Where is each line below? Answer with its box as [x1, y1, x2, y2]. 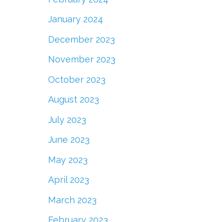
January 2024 [48, 14, 103, 25]
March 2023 [48, 194, 97, 205]
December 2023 [48, 34, 115, 45]
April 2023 [48, 174, 89, 185]
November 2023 [48, 54, 115, 65]
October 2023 [48, 74, 106, 85]
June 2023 [48, 134, 90, 145]
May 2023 [48, 154, 88, 165]
